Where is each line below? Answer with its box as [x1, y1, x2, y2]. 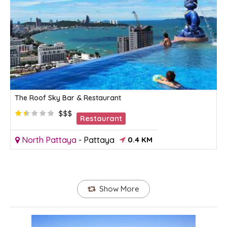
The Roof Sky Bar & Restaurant [15, 93, 121, 103]
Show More [99, 184, 140, 194]
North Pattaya [22, 135, 77, 145]
